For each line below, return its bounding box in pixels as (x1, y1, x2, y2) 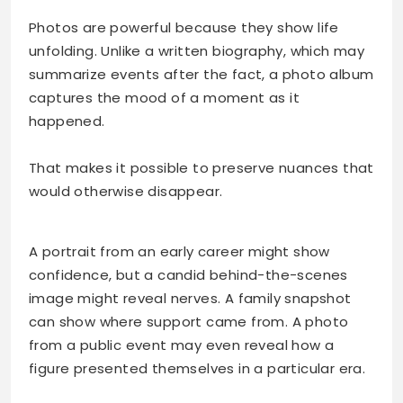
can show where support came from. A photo (29, 311, 349, 331)
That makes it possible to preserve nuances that (29, 157, 374, 177)
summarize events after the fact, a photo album (29, 64, 374, 84)
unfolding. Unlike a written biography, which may (29, 40, 365, 60)
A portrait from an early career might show (29, 241, 330, 261)
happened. (29, 111, 105, 130)
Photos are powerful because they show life (29, 17, 339, 37)
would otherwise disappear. (29, 181, 223, 201)
